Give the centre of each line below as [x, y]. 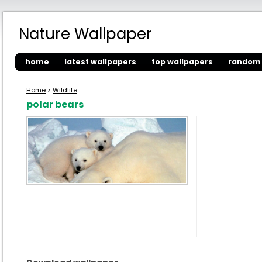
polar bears [55, 104]
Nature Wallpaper [85, 34]
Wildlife [65, 90]
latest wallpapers [100, 62]
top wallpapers [182, 62]
